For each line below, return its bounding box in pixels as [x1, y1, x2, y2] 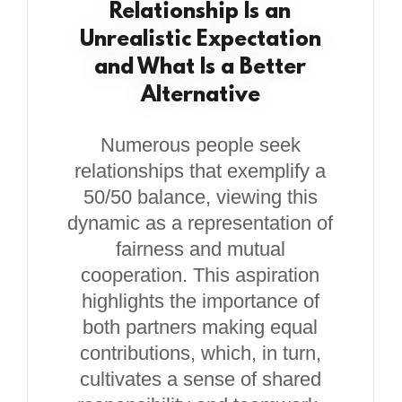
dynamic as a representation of [67, 212, 334, 234]
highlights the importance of [81, 290, 319, 312]
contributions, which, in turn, [79, 342, 321, 364]
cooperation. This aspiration [81, 264, 320, 286]
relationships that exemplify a [74, 160, 327, 182]
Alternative [140, 83, 260, 109]
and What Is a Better [94, 56, 307, 81]
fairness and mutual [115, 238, 285, 260]
